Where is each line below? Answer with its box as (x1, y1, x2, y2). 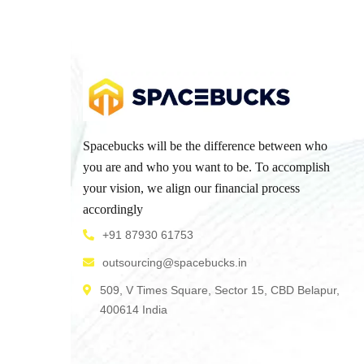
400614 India (100, 303, 167, 316)
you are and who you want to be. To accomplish (83, 160, 330, 174)
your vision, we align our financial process (83, 181, 300, 195)
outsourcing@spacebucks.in (102, 256, 247, 269)
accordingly (83, 202, 143, 216)
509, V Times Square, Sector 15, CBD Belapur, (100, 284, 340, 297)
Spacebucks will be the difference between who (83, 139, 327, 153)
